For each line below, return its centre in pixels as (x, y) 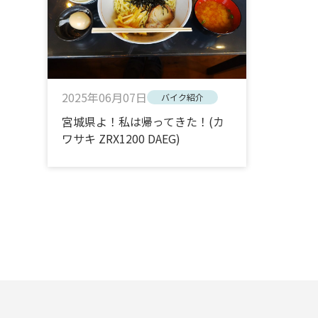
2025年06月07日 (105, 97)
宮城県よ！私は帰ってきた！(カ (143, 121)
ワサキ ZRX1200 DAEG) (121, 138)
